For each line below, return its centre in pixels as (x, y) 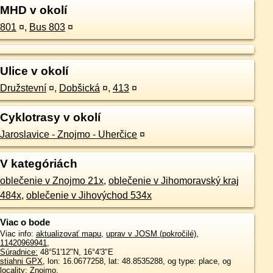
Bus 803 (47, 27)
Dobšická (79, 88)
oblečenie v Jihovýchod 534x (89, 195)
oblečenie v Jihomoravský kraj (173, 181)
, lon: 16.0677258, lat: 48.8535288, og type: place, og (136, 261)
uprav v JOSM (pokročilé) (151, 234)
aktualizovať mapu (68, 234)
